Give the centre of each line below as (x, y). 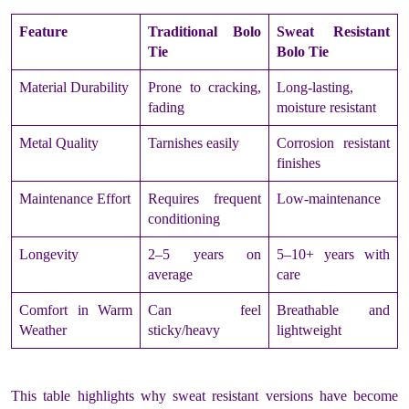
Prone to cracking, (204, 87)
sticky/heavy (184, 330)
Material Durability (74, 87)
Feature (43, 31)
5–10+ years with (333, 254)
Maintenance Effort (75, 198)
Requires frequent (204, 198)
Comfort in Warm (76, 309)
